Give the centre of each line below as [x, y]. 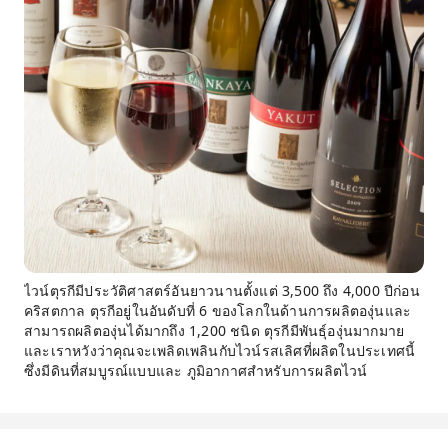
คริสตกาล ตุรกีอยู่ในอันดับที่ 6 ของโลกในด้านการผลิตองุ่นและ [218, 310]
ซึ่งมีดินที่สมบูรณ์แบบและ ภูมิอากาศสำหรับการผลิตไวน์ [196, 370]
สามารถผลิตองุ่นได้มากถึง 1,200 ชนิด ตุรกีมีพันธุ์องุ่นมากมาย [214, 330]
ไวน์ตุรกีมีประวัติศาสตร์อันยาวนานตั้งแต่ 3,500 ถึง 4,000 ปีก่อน [222, 290]
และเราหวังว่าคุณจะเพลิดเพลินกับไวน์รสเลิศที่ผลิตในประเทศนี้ [220, 350]
